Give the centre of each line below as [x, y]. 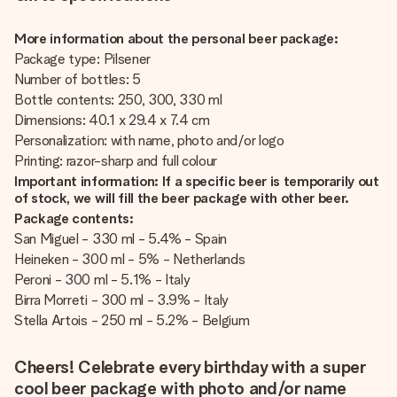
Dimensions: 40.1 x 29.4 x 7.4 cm [112, 120]
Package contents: [74, 218]
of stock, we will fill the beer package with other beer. [182, 198]
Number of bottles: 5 [78, 79]
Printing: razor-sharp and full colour [116, 161]
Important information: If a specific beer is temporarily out [197, 181]
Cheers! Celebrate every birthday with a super [190, 367]
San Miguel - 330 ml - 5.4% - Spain [121, 239]
